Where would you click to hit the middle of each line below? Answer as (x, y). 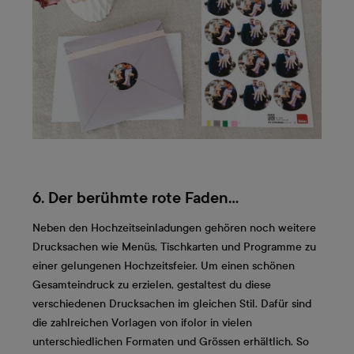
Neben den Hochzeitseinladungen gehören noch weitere (174, 228)
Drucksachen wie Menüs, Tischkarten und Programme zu (174, 247)
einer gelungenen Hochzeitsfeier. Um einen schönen (164, 265)
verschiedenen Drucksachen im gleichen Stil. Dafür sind (172, 303)
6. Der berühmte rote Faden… (136, 198)
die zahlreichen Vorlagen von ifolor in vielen (142, 322)
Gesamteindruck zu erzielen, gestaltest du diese (152, 284)
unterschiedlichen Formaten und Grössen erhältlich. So (171, 341)
